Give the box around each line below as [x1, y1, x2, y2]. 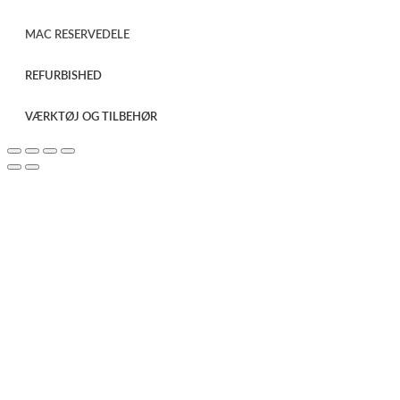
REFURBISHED [25, 70, 102, 82]
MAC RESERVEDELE [25, 29, 129, 41]
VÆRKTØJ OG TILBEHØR [25, 111, 157, 123]
